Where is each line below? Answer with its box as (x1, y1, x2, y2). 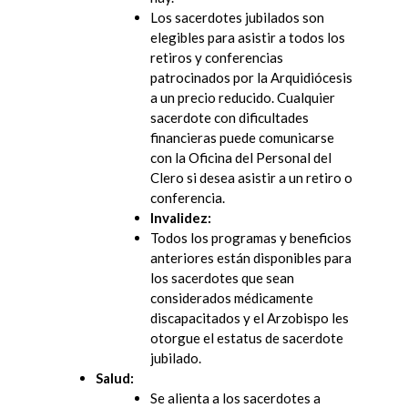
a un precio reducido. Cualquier (150, 88, 335, 106)
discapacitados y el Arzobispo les (150, 309, 349, 326)
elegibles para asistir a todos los (150, 28, 345, 46)
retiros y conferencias (150, 48, 283, 66)
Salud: (96, 369, 134, 386)
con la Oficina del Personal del (150, 148, 331, 166)
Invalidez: (150, 209, 211, 226)
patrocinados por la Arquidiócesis (150, 68, 352, 86)
